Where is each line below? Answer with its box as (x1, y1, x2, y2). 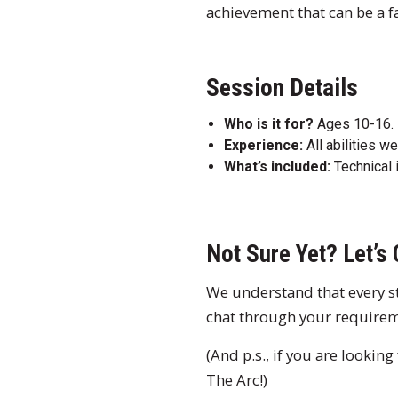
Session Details (206, 74, 358, 103)
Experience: (224, 137, 303, 155)
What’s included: (224, 158, 330, 176)
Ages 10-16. (314, 115, 394, 133)
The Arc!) (206, 370, 267, 391)
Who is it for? (224, 115, 314, 133)
